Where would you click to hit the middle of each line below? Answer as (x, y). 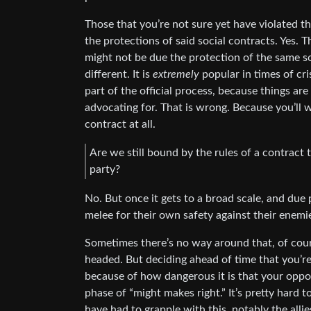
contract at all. (120, 124)
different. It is (119, 74)
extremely (176, 74)
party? (105, 170)
